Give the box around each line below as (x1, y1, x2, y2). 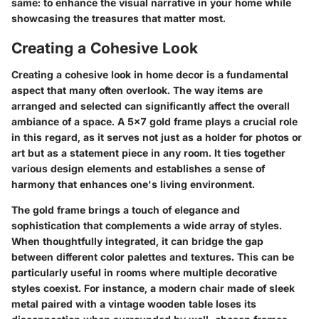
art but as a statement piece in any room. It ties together (11, 147, 286, 159)
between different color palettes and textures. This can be (11, 251, 294, 263)
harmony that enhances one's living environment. (11, 178, 255, 190)
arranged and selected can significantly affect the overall (11, 100, 290, 112)
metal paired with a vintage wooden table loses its (11, 298, 256, 310)
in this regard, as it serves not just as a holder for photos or (11, 131, 302, 143)
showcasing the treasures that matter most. (11, 11, 226, 24)
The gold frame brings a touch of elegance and (11, 204, 240, 216)
